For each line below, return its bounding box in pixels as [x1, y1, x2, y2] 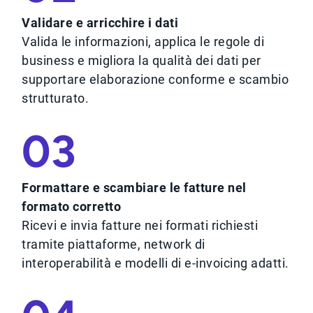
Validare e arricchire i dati [22, 15, 179, 30]
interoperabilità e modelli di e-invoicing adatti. [22, 255, 289, 270]
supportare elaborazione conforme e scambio [22, 71, 289, 87]
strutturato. [22, 90, 89, 105]
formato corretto [22, 198, 122, 214]
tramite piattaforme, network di [22, 236, 205, 252]
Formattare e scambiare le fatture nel [22, 180, 247, 195]
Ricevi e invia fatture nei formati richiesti [22, 217, 259, 233]
